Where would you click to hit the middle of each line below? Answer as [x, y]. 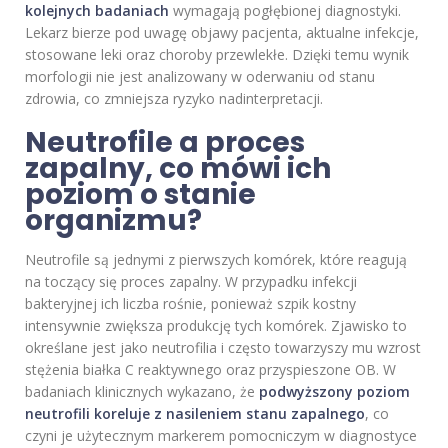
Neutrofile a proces [165, 143]
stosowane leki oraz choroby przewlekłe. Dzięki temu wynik [217, 55]
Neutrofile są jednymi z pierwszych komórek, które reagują [216, 260]
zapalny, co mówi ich [178, 169]
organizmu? [113, 221]
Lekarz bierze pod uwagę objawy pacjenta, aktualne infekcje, [222, 33]
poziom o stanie [140, 195]
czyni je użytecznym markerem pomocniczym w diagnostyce [221, 436]
